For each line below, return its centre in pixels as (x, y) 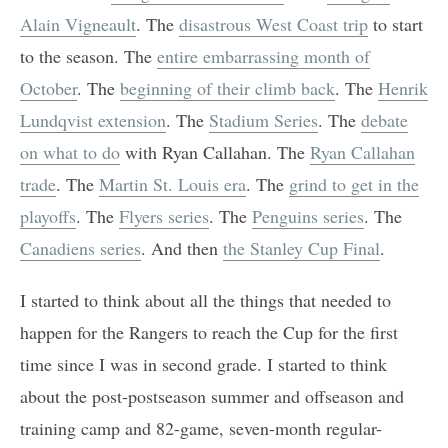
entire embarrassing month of (263, 55)
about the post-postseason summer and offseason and (212, 395)
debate (384, 119)
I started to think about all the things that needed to (205, 299)
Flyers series (164, 215)
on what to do (70, 151)
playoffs (48, 215)
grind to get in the (354, 183)
